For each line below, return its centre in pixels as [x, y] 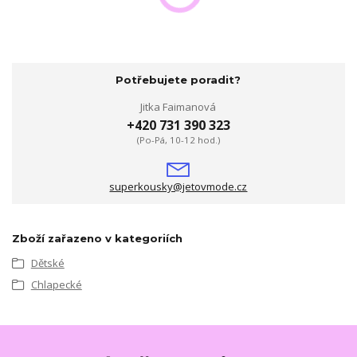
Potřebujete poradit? [178, 80]
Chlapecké [56, 284]
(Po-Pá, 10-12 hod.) [178, 139]
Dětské [47, 263]
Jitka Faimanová [178, 106]
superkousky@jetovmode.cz [178, 187]
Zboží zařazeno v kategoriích [97, 239]
